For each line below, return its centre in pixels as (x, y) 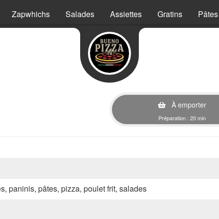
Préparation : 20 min (182, 118)
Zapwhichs (31, 14)
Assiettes (126, 14)
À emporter (188, 105)
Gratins (170, 14)
